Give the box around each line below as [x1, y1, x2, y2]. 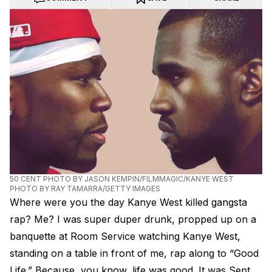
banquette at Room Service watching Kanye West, [10, 230, 240, 242]
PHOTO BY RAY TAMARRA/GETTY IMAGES [10, 184, 160, 193]
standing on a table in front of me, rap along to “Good [10, 247, 259, 259]
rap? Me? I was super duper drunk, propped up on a [10, 213, 256, 225]
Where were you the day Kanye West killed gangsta [10, 196, 247, 208]
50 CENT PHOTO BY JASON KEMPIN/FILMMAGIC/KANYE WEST [10, 174, 234, 183]
